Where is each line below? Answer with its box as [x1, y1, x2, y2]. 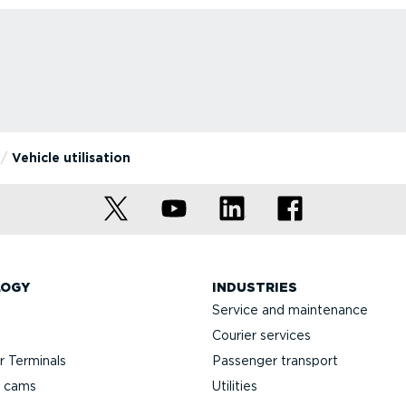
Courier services [212, 327, 311, 343]
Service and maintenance [212, 302, 368, 317]
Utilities [212, 378, 257, 393]
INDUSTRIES [212, 279, 297, 295]
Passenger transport [212, 353, 338, 368]
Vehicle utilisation [11, 150, 130, 165]
